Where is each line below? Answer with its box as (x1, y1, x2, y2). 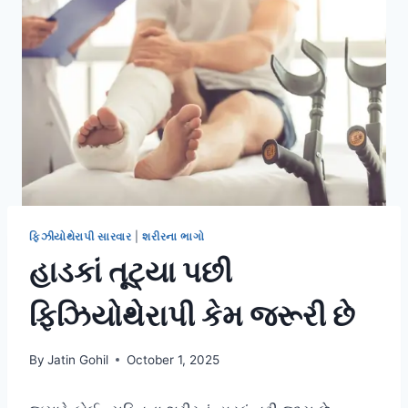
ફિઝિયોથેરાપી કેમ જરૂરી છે (29, 298, 355, 334)
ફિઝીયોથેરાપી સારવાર (29, 229, 132, 244)
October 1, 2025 (127, 352, 220, 367)
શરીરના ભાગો (142, 229, 205, 244)
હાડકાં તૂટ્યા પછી (29, 254, 232, 291)
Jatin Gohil (47, 352, 109, 367)
